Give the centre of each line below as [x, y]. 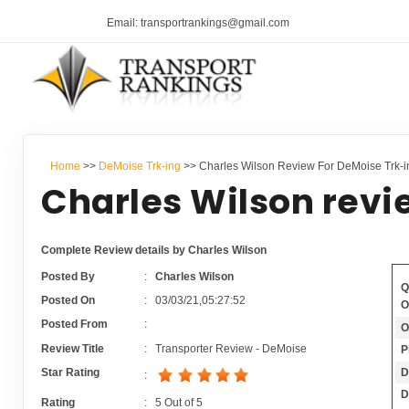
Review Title [73, 348]
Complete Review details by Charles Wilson [154, 251]
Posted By [68, 276]
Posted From [75, 325]
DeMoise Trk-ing [139, 166]
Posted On [68, 301]
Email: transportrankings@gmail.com [198, 23]
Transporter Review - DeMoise [231, 348]
